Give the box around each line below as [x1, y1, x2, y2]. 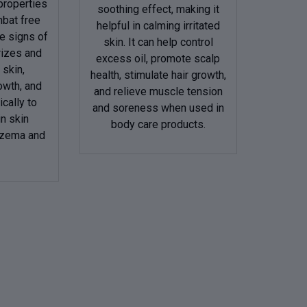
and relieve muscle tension [93, 85, 223, 99]
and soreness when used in [92, 101, 224, 115]
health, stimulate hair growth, [90, 69, 226, 82]
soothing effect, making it [97, 3, 219, 16]
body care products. [110, 118, 206, 132]
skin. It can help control [103, 36, 213, 49]
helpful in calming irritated [96, 19, 220, 33]
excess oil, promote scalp [96, 52, 221, 66]
